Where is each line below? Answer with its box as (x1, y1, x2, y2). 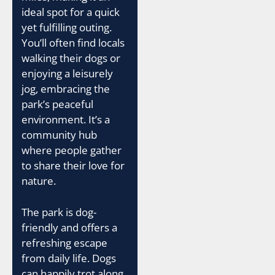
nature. (21, 174, 56, 188)
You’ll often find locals (21, 36, 125, 50)
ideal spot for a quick (21, 5, 120, 19)
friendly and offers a (21, 220, 117, 234)
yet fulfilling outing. (21, 20, 112, 34)
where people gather (21, 143, 122, 157)
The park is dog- (21, 204, 96, 219)
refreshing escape (21, 235, 107, 250)
